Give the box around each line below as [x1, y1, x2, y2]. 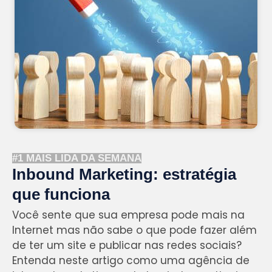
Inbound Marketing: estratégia [12, 166, 236, 183]
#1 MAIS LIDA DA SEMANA [12, 152, 141, 164]
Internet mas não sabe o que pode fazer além [12, 223, 257, 238]
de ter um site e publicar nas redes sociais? [12, 238, 242, 253]
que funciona [12, 186, 110, 203]
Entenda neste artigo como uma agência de [12, 253, 250, 268]
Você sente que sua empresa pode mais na [12, 208, 245, 223]
